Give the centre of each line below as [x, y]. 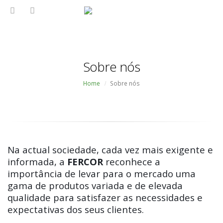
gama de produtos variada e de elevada [95, 185]
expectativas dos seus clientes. [76, 209]
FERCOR [85, 162]
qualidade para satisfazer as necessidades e [105, 197]
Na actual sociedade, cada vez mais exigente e [110, 150]
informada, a [37, 162]
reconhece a [132, 162]
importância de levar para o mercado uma [102, 173]
